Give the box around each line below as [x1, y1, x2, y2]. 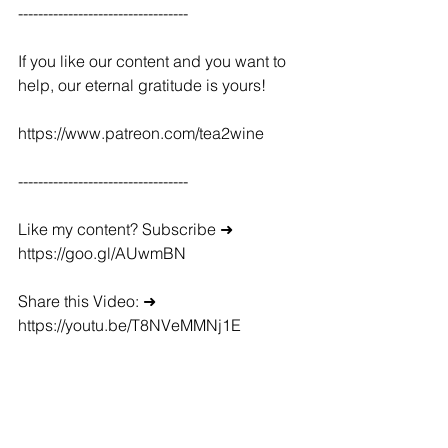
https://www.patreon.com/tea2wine [18, 123, 264, 143]
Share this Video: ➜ [18, 291, 160, 311]
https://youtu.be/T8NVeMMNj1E [18, 315, 241, 335]
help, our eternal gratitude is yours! [18, 75, 266, 95]
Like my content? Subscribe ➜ [18, 219, 237, 239]
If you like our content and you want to [18, 51, 290, 71]
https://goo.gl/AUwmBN [18, 243, 186, 263]
